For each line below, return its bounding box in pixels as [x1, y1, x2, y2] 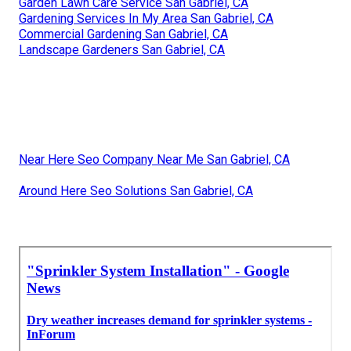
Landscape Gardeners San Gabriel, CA [19, 42, 225, 57]
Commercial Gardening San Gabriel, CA [19, 26, 228, 42]
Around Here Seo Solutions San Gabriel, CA [19, 183, 253, 198]
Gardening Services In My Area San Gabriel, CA [19, 10, 273, 26]
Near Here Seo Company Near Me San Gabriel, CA [19, 151, 290, 167]
